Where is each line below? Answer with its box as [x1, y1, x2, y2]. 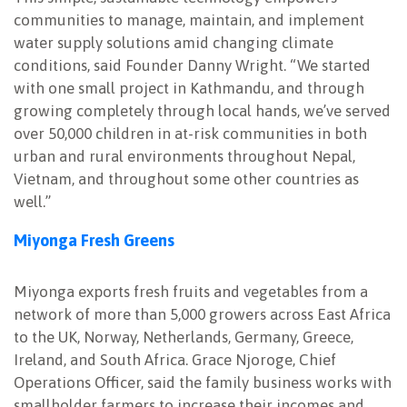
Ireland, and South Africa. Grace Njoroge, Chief [14, 351, 336, 370]
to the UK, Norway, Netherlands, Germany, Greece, [14, 328, 353, 347]
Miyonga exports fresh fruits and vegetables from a [14, 283, 368, 302]
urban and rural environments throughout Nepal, [14, 147, 355, 166]
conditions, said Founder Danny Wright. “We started [14, 56, 371, 75]
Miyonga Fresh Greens [14, 231, 174, 251]
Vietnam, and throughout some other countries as [14, 170, 359, 189]
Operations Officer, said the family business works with [14, 373, 392, 392]
